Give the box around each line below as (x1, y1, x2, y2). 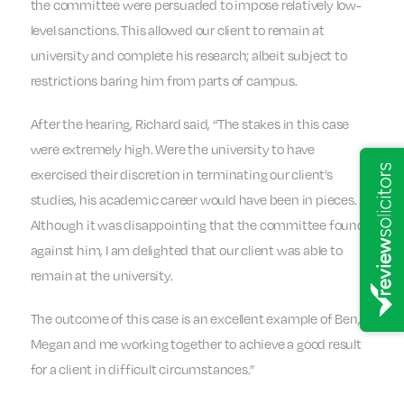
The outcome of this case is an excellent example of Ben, (30, 309, 361, 328)
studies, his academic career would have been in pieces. (30, 190, 357, 209)
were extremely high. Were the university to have (30, 140, 315, 159)
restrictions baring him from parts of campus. (30, 71, 298, 90)
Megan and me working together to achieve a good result (30, 335, 362, 353)
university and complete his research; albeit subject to (30, 46, 347, 65)
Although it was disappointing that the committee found (30, 216, 365, 234)
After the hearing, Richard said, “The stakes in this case (30, 115, 350, 133)
